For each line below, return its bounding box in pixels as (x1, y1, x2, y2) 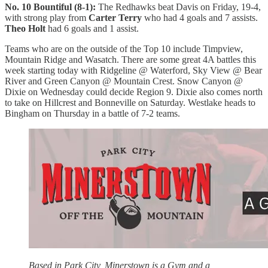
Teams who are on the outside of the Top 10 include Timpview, (5, 44, 243, 54)
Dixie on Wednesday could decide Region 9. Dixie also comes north (5, 87, 263, 98)
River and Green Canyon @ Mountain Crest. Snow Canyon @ (5, 76, 243, 87)
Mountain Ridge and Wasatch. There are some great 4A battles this (5, 54, 256, 65)
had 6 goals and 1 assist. (45, 23, 139, 34)
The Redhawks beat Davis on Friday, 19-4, (98, 2, 261, 13)
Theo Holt (5, 23, 45, 34)
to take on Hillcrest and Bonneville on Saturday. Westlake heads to (5, 98, 255, 108)
